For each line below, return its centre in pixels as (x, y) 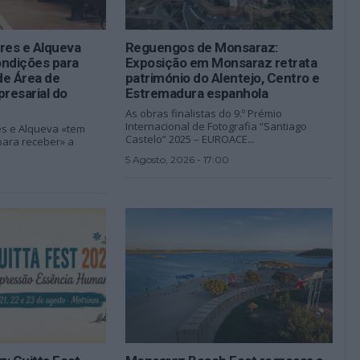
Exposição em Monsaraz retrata (221, 62)
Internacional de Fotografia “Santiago (216, 126)
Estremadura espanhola (196, 93)
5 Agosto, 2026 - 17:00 (177, 159)
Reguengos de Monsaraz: (201, 47)
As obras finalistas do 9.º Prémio (203, 113)
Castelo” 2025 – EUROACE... (190, 139)
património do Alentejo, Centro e (222, 78)
